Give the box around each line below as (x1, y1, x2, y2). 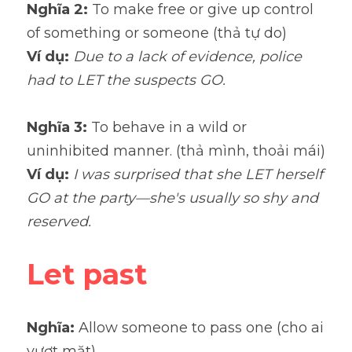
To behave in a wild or (91, 119, 247, 136)
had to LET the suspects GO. (27, 71, 225, 89)
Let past (27, 257, 147, 291)
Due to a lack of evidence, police (73, 48, 302, 65)
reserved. (27, 213, 91, 230)
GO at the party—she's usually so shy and (27, 189, 318, 207)
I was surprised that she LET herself (73, 166, 323, 183)
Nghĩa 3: (27, 119, 91, 136)
